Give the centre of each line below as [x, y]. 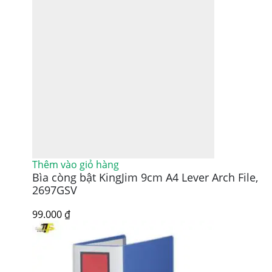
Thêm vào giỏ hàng [75, 165]
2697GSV [54, 190]
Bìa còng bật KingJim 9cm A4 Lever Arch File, [145, 177]
